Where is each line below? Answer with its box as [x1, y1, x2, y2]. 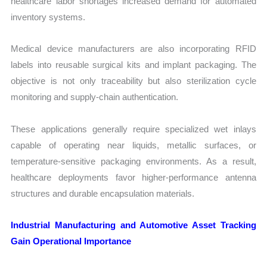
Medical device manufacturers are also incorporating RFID [11, 44, 256, 54]
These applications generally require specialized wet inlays [11, 123, 256, 134]
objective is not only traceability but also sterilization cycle [11, 76, 256, 86]
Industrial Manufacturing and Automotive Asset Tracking [11, 219, 256, 230]
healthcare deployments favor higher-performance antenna [11, 172, 256, 182]
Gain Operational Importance [11, 235, 132, 246]
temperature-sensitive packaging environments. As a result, [11, 156, 256, 166]
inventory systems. [11, 12, 86, 23]
